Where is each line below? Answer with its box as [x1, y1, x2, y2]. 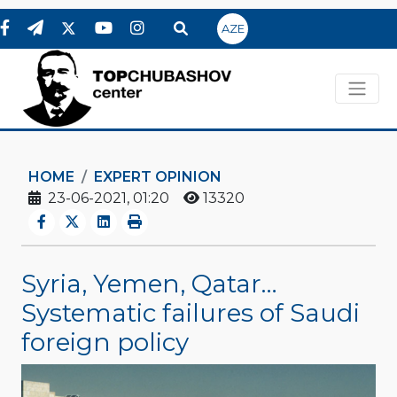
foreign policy [21, 326, 189, 357]
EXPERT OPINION [94, 168, 222, 185]
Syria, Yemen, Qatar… [21, 268, 277, 299]
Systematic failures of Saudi [21, 297, 360, 328]
